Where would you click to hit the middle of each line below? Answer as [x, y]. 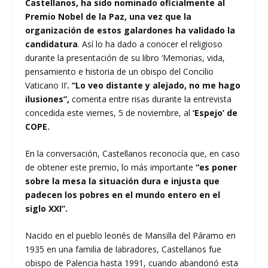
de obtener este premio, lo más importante [111, 167]
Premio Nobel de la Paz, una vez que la [109, 16]
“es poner [217, 167]
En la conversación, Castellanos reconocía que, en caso [133, 153]
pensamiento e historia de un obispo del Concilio [120, 71]
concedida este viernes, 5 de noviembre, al [108, 112]
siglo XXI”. [47, 208]
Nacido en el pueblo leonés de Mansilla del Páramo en [131, 236]
